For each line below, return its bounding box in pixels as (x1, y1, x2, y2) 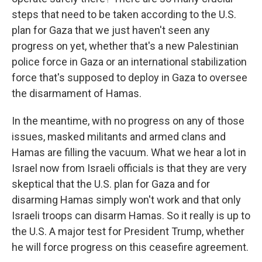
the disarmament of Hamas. (12, 87, 142, 99)
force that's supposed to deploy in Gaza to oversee (12, 71, 247, 84)
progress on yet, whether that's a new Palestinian (12, 40, 239, 52)
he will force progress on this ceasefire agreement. (12, 241, 249, 253)
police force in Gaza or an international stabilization (12, 56, 247, 68)
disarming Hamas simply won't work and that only (12, 194, 241, 206)
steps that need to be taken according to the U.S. (12, 8, 236, 20)
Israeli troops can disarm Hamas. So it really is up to (12, 209, 250, 222)
